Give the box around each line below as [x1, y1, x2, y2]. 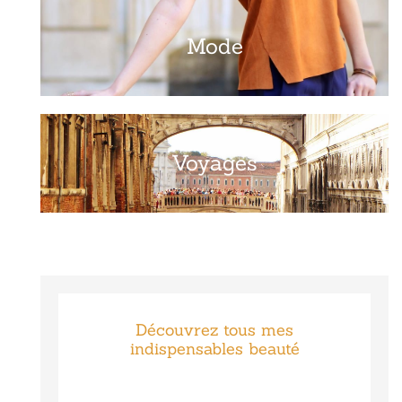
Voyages [171, 148, 258, 177]
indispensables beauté [129, 337, 300, 359]
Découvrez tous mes [135, 319, 293, 340]
